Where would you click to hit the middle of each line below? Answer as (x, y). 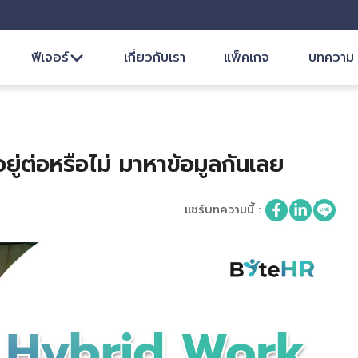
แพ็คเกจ (247, 58)
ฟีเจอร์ (50, 58)
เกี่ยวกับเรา (154, 58)
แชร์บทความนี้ (219, 209)
